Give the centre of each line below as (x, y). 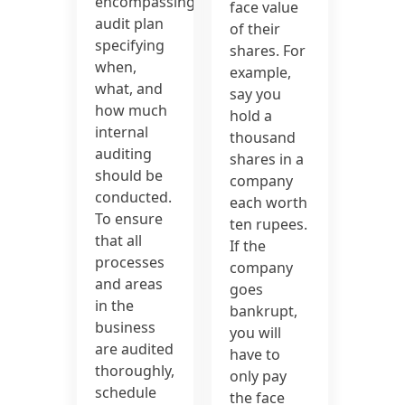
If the (248, 245)
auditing (124, 154)
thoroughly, (135, 371)
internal (122, 132)
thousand (263, 137)
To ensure (129, 219)
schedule (126, 393)
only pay (258, 376)
